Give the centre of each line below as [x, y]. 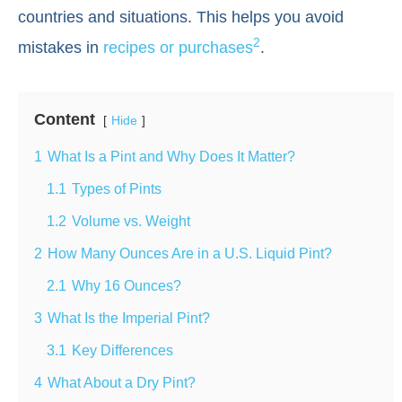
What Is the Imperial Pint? [129, 317]
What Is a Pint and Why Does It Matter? [171, 156]
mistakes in [61, 47]
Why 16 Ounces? [127, 285]
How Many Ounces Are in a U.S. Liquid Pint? [190, 253]
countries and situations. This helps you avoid [181, 17]
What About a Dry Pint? [122, 382]
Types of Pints [117, 188]
